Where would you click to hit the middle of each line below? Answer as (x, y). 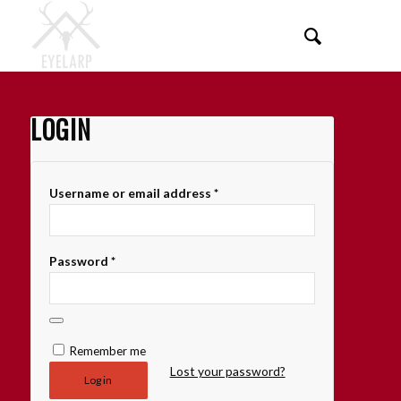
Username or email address (131, 193)
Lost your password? (227, 371)
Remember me (107, 351)
